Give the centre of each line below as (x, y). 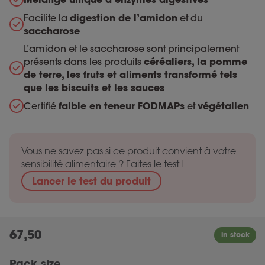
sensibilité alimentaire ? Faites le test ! (103, 164)
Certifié (41, 106)
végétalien (223, 106)
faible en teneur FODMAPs (122, 106)
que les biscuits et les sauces (94, 88)
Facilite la (47, 18)
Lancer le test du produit (91, 181)
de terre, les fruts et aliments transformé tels (130, 75)
